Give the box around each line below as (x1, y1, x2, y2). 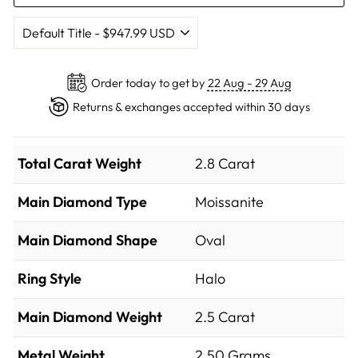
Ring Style (18, 269, 82, 288)
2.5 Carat (195, 308, 256, 326)
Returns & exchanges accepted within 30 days (72, 98, 310, 114)
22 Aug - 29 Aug (207, 74, 292, 90)
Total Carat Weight (18, 154, 141, 173)
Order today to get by (90, 74, 208, 90)
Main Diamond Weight (18, 308, 162, 326)
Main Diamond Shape (18, 231, 157, 249)
